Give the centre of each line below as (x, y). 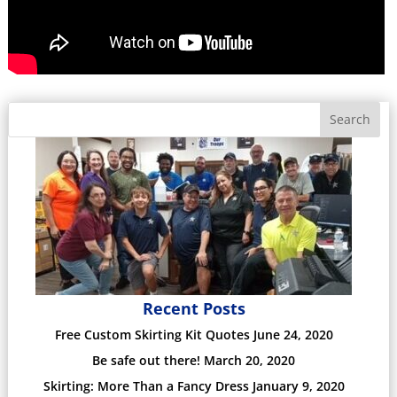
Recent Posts (194, 308)
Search (350, 120)
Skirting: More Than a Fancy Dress (146, 385)
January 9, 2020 (298, 385)
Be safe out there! (147, 360)
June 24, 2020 (293, 334)
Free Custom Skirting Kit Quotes (152, 334)
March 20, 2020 (250, 360)
